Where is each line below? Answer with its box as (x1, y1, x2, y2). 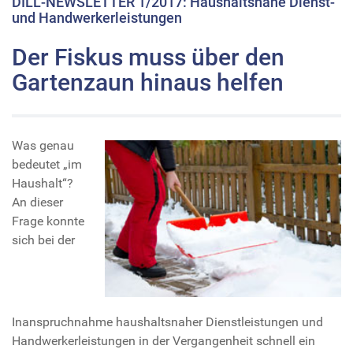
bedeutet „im (12, 157, 82, 173)
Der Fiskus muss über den (12, 43, 284, 72)
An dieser (12, 195, 63, 210)
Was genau (12, 138, 74, 154)
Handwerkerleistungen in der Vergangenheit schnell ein (12, 333, 315, 349)
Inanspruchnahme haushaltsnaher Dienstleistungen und (12, 314, 323, 330)
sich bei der (12, 232, 75, 248)
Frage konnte (12, 214, 84, 229)
